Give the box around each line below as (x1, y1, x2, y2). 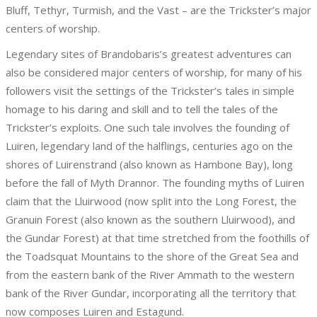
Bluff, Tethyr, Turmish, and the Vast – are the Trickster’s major (6, 3, 311, 17)
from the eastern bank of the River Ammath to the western (6, 267, 294, 282)
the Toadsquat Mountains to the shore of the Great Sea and (6, 249, 299, 263)
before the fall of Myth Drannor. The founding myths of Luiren (6, 175, 304, 190)
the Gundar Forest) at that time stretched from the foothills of (6, 231, 309, 245)
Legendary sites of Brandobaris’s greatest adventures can (6, 47, 292, 61)
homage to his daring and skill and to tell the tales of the (6, 102, 278, 116)
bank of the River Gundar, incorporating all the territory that (6, 286, 296, 300)
